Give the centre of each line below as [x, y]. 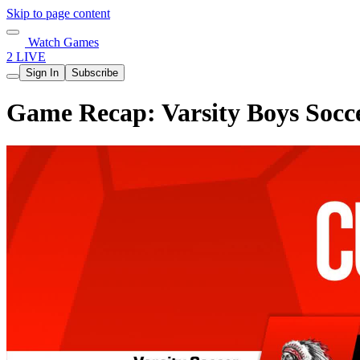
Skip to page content [58, 13]
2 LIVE [26, 57]
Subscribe [95, 73]
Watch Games [62, 42]
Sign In [42, 73]
